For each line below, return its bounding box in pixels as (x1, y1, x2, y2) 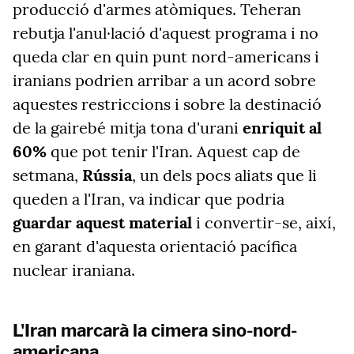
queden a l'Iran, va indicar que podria (13, 189, 284, 209)
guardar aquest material (13, 213, 192, 232)
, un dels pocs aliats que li (132, 165, 317, 185)
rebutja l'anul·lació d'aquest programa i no (13, 23, 318, 43)
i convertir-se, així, (192, 213, 336, 232)
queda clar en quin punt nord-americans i (13, 47, 319, 66)
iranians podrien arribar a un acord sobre (13, 70, 316, 90)
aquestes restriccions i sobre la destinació (13, 94, 322, 114)
